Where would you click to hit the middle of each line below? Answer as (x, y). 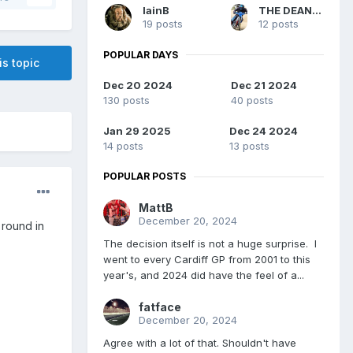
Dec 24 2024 (263, 131)
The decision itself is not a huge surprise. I (210, 244)
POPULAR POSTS (145, 176)
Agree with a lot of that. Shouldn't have (200, 343)
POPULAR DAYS (141, 54)
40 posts (252, 100)
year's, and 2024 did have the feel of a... (204, 275)
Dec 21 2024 (264, 85)
